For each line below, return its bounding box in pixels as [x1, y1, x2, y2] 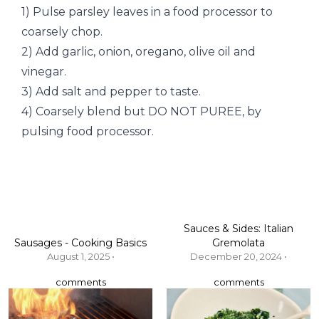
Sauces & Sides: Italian [184, 222, 293, 236]
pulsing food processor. [21, 125, 154, 139]
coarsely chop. [21, 25, 103, 39]
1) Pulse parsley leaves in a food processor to [21, 5, 273, 19]
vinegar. [21, 65, 66, 79]
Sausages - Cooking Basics [14, 236, 147, 249]
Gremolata [212, 236, 265, 250]
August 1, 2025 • [46, 250, 115, 262]
